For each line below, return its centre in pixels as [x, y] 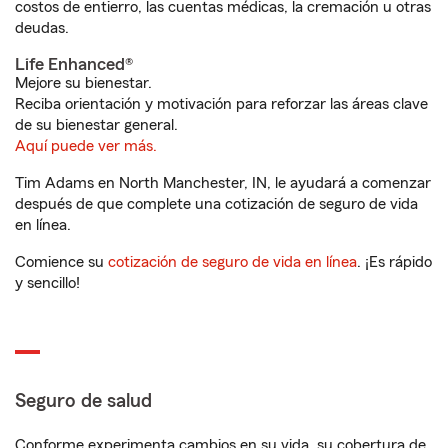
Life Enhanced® [74, 64]
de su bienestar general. [96, 125]
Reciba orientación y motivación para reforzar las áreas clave [221, 104]
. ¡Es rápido [394, 262]
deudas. [42, 28]
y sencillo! [47, 283]
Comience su [61, 262]
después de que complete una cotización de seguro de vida [216, 204]
